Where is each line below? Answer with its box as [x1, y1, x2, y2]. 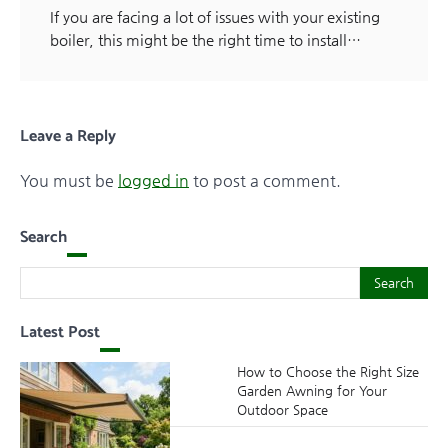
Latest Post [20, 319, 100, 347]
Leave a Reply [20, 123, 116, 151]
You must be [20, 171, 118, 191]
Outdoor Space [236, 402, 328, 418]
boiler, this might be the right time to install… [50, 31, 361, 49]
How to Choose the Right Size [236, 364, 419, 380]
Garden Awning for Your [236, 383, 387, 399]
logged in [118, 171, 189, 191]
